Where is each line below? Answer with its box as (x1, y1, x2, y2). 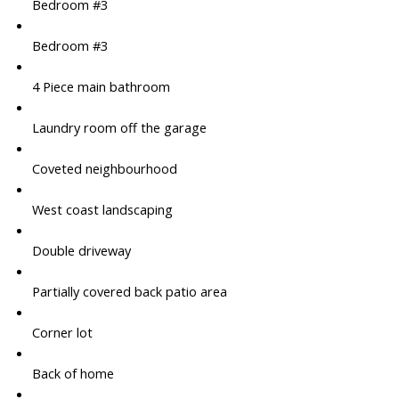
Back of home (31, 364, 114, 383)
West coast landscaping (31, 200, 173, 219)
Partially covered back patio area (31, 282, 227, 301)
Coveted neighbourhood (31, 159, 177, 178)
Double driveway (31, 241, 131, 260)
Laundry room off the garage (31, 118, 207, 137)
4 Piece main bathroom (31, 77, 170, 96)
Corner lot (31, 323, 93, 342)
